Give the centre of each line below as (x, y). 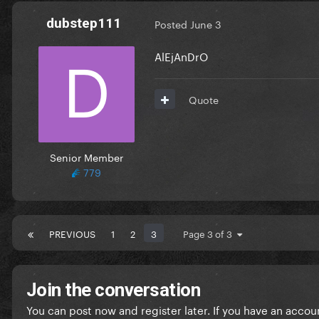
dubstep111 (83, 23)
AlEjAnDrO (181, 55)
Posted (172, 24)
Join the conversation (114, 289)
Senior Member (86, 156)
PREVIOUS (72, 232)
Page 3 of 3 (210, 232)
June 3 (206, 24)
